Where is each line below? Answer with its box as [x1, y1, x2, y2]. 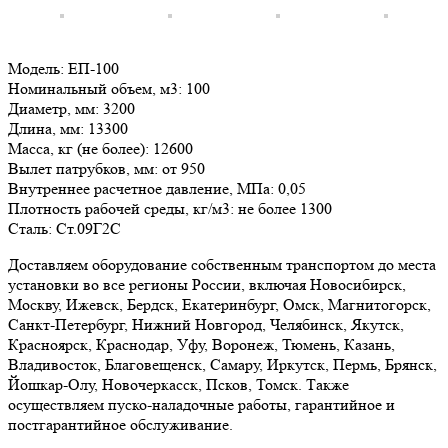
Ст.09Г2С [56, 219, 121, 239]
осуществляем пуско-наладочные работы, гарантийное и [8, 395, 395, 415]
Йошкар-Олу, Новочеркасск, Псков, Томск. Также [8, 375, 349, 395]
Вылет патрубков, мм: [8, 159, 158, 179]
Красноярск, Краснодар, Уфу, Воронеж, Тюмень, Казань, [8, 335, 395, 355]
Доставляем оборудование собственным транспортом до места [8, 255, 436, 275]
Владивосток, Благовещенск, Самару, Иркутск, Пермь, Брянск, [8, 355, 437, 375]
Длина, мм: [8, 119, 84, 139]
